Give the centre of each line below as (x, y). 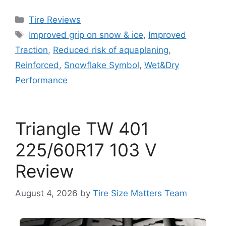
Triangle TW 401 (82, 128)
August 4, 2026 (46, 193)
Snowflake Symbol (102, 65)
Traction (32, 50)
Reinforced (37, 65)
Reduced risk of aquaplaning (111, 50)
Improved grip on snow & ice (86, 35)
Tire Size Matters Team (140, 193)
